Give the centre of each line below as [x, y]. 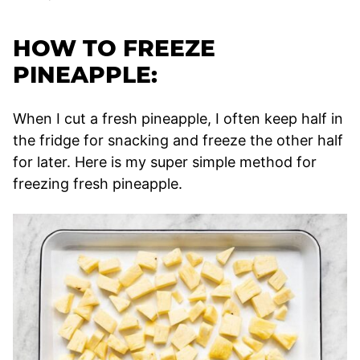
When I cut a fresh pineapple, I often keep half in [178, 118]
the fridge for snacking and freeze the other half [178, 140]
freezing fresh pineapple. [98, 183]
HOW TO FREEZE [114, 48]
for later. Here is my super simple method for [165, 162]
